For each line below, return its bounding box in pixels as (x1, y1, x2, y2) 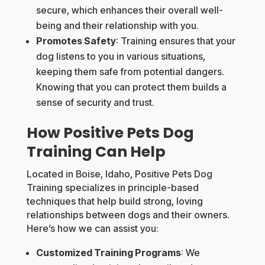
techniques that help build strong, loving (26, 195, 203, 208)
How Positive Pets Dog (26, 122, 194, 144)
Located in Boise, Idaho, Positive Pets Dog (26, 168, 212, 180)
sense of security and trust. (35, 96, 154, 109)
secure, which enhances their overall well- (35, 4, 223, 17)
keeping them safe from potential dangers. (35, 66, 224, 78)
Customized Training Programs (35, 247, 181, 259)
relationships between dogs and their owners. (26, 209, 230, 221)
